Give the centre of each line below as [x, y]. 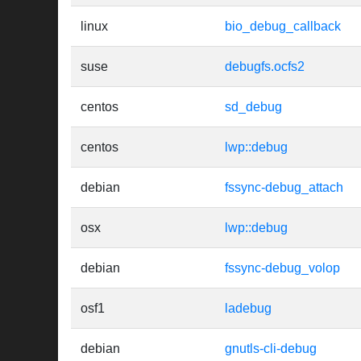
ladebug [248, 309]
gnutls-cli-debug [271, 349]
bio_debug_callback [283, 27]
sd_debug [253, 107]
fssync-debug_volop [282, 268]
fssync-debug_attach [284, 188]
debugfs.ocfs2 [265, 67]
